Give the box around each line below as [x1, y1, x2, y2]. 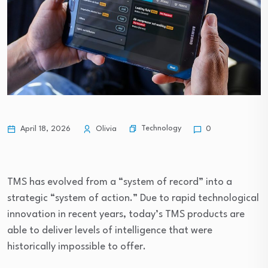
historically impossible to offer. [7, 241, 146, 252]
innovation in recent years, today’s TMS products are [7, 209, 245, 220]
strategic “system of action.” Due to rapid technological [7, 193, 259, 203]
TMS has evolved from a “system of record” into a [7, 176, 232, 187]
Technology [141, 124, 181, 133]
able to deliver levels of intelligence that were [7, 225, 212, 236]
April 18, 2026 [18, 124, 71, 133]
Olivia [93, 124, 117, 133]
